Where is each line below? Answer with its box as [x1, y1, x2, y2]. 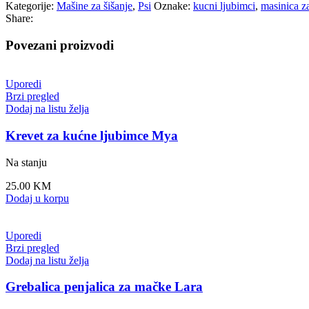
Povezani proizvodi [6, 37, 114, 52]
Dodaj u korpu [6, 192, 69, 204]
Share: [6, 12, 33, 24]
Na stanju [6, 156, 47, 168]
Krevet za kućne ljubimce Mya [6, 128, 178, 143]
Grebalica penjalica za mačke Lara [6, 279, 203, 295]
